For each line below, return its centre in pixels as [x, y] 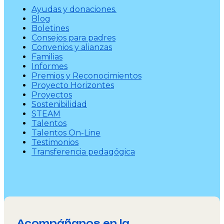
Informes [49, 66]
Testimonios [55, 142]
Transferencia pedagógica [83, 152]
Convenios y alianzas [72, 47]
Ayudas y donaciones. [74, 9]
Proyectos [52, 95]
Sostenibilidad [59, 104]
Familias [47, 57]
